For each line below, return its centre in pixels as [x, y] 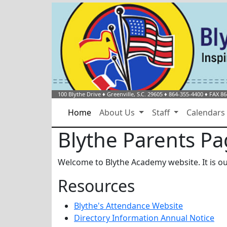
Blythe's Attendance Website [128, 206]
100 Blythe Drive [79, 94]
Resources [96, 186]
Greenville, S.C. [126, 94]
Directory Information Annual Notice [144, 218]
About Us [118, 112]
